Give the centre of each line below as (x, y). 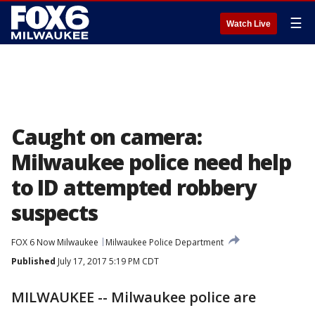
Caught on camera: (107, 137)
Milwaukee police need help (151, 162)
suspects (54, 213)
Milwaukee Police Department (165, 242)
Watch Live (249, 24)
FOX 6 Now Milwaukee (55, 242)
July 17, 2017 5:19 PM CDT (107, 261)
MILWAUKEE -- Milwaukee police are (134, 297)
